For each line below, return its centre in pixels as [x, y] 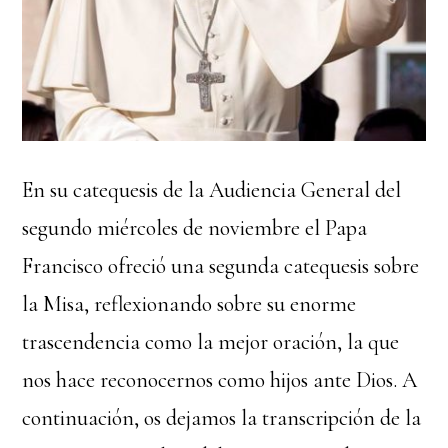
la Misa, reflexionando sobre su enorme [189, 303]
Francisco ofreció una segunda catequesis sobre [221, 265]
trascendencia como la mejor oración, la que [211, 341]
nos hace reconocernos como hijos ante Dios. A [220, 379]
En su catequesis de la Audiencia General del [212, 189]
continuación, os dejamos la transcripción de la [222, 417]
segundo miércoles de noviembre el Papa [195, 227]
